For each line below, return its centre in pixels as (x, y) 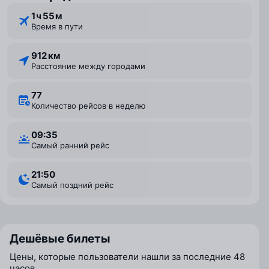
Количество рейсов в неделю (91, 106)
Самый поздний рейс (75, 185)
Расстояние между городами (91, 66)
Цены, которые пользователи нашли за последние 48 (127, 257)
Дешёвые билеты (60, 239)
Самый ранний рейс (73, 145)
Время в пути (59, 26)
